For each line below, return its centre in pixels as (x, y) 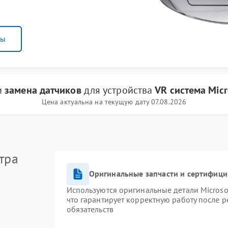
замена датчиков (43, 90)
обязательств (90, 209)
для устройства (118, 90)
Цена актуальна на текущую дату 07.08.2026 (114, 102)
